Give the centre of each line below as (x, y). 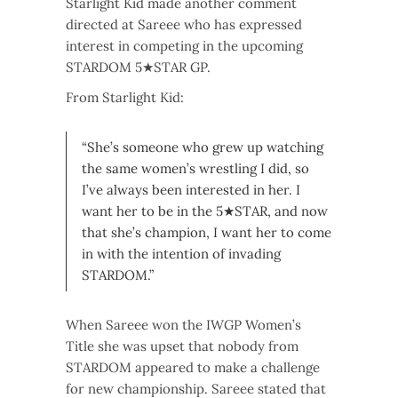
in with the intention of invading (181, 254)
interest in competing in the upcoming (184, 46)
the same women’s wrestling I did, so (195, 169)
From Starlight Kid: (125, 98)
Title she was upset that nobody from (182, 346)
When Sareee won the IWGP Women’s (183, 325)
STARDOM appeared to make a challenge (193, 368)
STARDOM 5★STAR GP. (138, 68)
